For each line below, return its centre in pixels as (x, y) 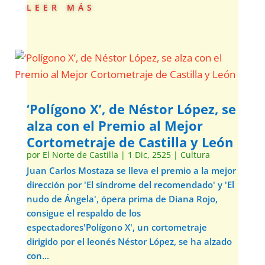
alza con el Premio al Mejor (114, 125)
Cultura (195, 155)
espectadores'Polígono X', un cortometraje (117, 227)
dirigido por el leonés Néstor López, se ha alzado (129, 241)
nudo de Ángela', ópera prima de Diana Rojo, (122, 199)
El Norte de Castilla (80, 155)
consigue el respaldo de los (83, 213)
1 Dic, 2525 (149, 155)
